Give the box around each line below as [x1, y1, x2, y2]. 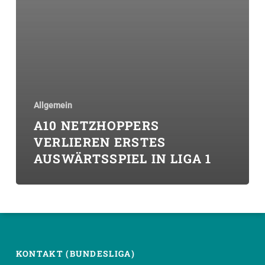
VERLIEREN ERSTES [33, 134, 166, 151]
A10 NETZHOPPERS [33, 117, 160, 134]
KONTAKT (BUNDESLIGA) [15, 248, 135, 260]
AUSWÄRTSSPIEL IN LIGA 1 [33, 150, 212, 167]
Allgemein [33, 101, 72, 111]
